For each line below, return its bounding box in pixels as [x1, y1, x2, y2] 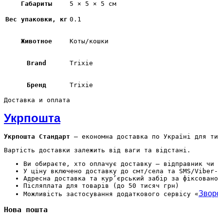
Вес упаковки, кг [5, 15, 68, 23]
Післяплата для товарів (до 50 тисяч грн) [23, 182, 179, 190]
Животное [21, 37, 52, 45]
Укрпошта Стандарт [4, 133, 70, 141]
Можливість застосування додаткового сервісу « [23, 190, 199, 198]
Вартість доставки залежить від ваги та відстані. [4, 146, 191, 154]
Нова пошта [4, 205, 48, 215]
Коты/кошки [70, 37, 109, 45]
